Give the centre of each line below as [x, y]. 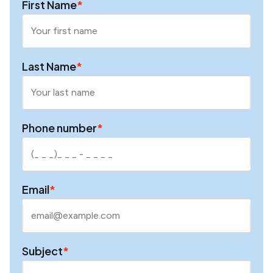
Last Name [49, 66]
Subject [42, 250]
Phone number [59, 127]
